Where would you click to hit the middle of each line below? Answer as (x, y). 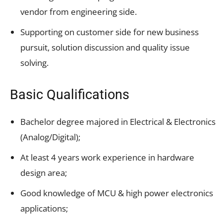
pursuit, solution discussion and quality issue (105, 47)
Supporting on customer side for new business (110, 32)
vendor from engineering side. (79, 11)
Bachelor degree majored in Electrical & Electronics (118, 121)
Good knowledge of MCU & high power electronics (117, 193)
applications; (44, 208)
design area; (44, 172)
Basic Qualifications (70, 94)
